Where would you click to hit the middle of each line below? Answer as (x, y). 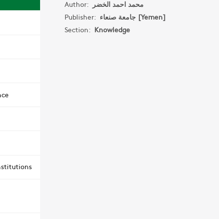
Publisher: (82, 17)
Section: (79, 29)
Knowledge (112, 29)
